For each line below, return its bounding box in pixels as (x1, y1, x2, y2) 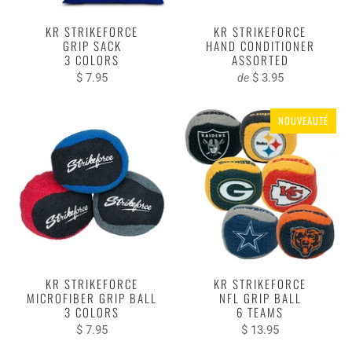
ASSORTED (231, 50, 289, 68)
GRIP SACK (62, 36, 122, 54)
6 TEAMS (236, 302, 284, 321)
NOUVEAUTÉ (278, 112, 328, 128)
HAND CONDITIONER (205, 36, 315, 54)
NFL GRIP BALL (218, 288, 302, 306)
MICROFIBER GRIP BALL (27, 288, 157, 306)
